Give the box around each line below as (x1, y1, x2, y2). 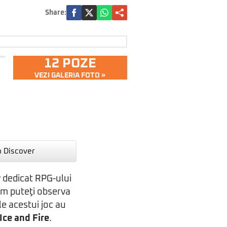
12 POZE (44, 57, 96, 70)
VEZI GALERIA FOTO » (34, 72, 106, 79)
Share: (45, 9, 66, 16)
